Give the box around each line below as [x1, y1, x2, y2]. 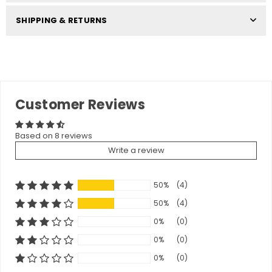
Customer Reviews [15, 95, 146, 114]
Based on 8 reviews [15, 129, 92, 141]
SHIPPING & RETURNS [16, 14, 107, 26]
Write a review [107, 144, 165, 156]
